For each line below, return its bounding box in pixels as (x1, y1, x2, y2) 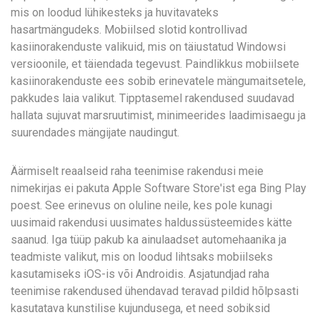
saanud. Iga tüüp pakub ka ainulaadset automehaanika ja (11, 233, 286, 246)
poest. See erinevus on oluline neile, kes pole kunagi (11, 199, 272, 212)
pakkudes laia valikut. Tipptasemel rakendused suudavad (11, 91, 294, 105)
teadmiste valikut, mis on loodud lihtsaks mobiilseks (11, 250, 273, 264)
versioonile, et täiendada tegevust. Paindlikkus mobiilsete (11, 57, 299, 71)
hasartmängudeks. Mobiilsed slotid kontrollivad (11, 23, 247, 36)
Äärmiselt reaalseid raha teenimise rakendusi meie (11, 164, 264, 178)
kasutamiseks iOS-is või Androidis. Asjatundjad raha (11, 267, 269, 281)
